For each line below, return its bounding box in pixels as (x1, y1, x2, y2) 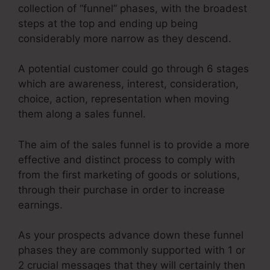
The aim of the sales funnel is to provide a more (18, 138, 250, 151)
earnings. (18, 198, 63, 211)
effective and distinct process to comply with (18, 153, 235, 166)
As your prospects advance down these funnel (18, 229, 243, 242)
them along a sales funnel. (18, 108, 146, 121)
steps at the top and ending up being (18, 17, 198, 30)
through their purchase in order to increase (18, 183, 225, 196)
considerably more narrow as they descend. (18, 32, 231, 45)
